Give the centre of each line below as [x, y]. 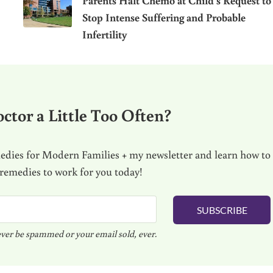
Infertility [104, 34]
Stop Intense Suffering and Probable [164, 17]
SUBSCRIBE [222, 210]
